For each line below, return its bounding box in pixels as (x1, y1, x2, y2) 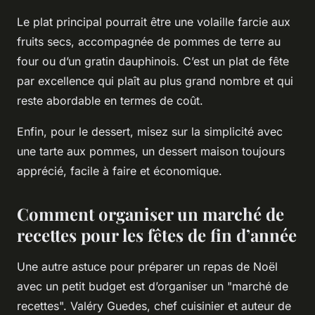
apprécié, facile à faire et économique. (17, 163, 222, 178)
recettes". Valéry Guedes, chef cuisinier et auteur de (17, 298, 291, 313)
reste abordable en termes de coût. (17, 93, 203, 108)
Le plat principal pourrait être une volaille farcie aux (17, 14, 290, 29)
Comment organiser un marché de (17, 202, 284, 225)
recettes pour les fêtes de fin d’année (17, 223, 297, 246)
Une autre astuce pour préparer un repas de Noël (17, 259, 278, 274)
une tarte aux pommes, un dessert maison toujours (17, 143, 285, 158)
